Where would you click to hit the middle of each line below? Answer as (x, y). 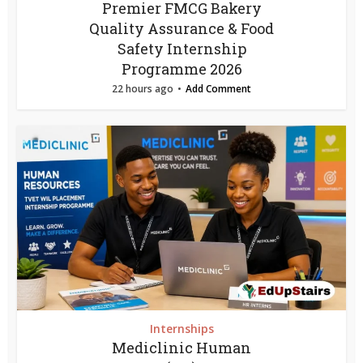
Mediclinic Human (181, 347)
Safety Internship (181, 48)
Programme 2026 (181, 68)
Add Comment (218, 88)
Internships (181, 328)
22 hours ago (143, 88)
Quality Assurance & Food (181, 28)
